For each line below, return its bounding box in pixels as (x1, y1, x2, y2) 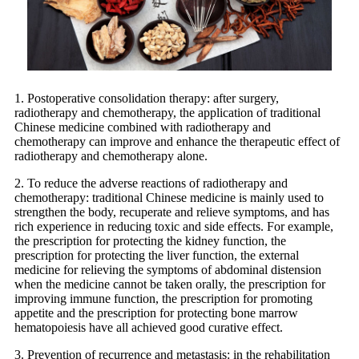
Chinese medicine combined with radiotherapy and (14, 120, 271, 135)
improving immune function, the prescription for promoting (14, 292, 313, 306)
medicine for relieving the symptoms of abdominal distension (14, 263, 321, 277)
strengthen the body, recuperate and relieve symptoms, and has (14, 205, 329, 220)
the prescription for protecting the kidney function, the (14, 234, 286, 248)
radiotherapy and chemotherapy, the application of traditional (14, 106, 321, 120)
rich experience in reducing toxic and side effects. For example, (14, 220, 333, 234)
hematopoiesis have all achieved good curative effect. (14, 321, 283, 335)
